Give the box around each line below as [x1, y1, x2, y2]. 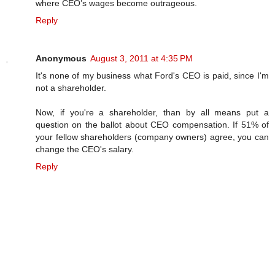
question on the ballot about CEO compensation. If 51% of [36, 119, 269, 130]
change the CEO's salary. [36, 144, 134, 154]
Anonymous [36, 53, 87, 63]
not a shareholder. [36, 82, 106, 93]
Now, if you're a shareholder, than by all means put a [36, 107, 269, 117]
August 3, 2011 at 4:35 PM [90, 53, 193, 63]
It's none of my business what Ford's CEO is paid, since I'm [36, 70, 269, 80]
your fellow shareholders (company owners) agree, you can [36, 131, 269, 142]
